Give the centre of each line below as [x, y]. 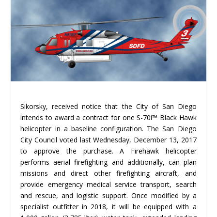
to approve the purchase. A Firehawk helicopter [108, 151]
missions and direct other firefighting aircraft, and [108, 173]
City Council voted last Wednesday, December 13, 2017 [108, 139]
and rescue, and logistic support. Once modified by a [108, 195]
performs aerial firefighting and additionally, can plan [108, 162]
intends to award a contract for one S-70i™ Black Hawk [108, 117]
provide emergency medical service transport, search [108, 184]
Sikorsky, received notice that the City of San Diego [108, 106]
